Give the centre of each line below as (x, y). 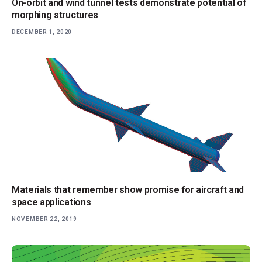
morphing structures (55, 15)
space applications (51, 202)
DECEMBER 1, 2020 (42, 32)
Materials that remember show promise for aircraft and (128, 190)
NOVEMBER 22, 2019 (44, 219)
